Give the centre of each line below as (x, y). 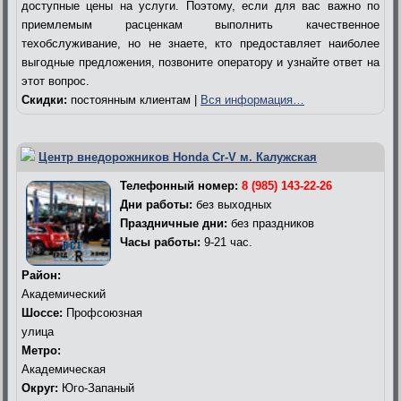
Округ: (40, 388)
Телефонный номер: (181, 185)
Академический (64, 294)
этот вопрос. (55, 81)
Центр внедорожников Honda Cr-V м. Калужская (178, 157)
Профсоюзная (102, 312)
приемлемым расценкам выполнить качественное (200, 24)
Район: (41, 275)
